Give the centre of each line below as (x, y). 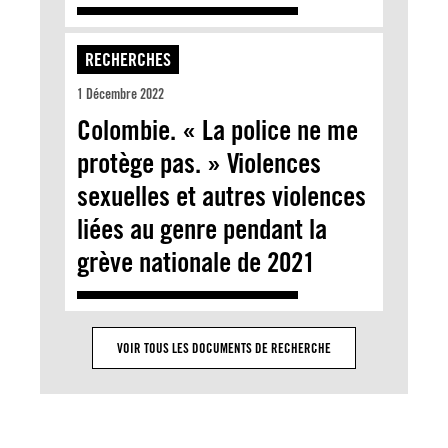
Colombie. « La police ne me (217, 129)
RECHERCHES (128, 59)
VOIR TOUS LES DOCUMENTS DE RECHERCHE (224, 347)
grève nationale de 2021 (196, 261)
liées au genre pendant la (202, 228)
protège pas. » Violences (199, 162)
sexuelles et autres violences (221, 195)
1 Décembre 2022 (120, 93)
